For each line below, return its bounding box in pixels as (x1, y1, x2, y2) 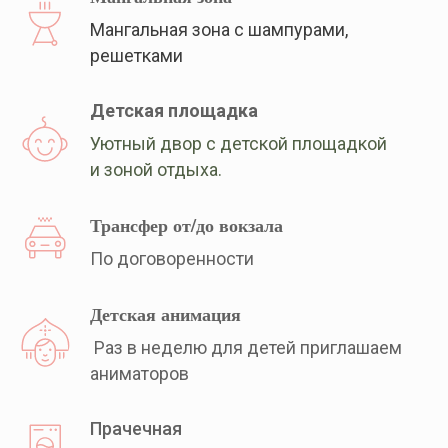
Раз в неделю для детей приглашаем (90, 337, 402, 359)
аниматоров (90, 363, 189, 385)
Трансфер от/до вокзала (90, 212, 283, 239)
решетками (90, 45, 183, 67)
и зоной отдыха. (90, 159, 222, 181)
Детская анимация (90, 301, 241, 328)
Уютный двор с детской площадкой (90, 133, 387, 155)
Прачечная (90, 418, 182, 440)
